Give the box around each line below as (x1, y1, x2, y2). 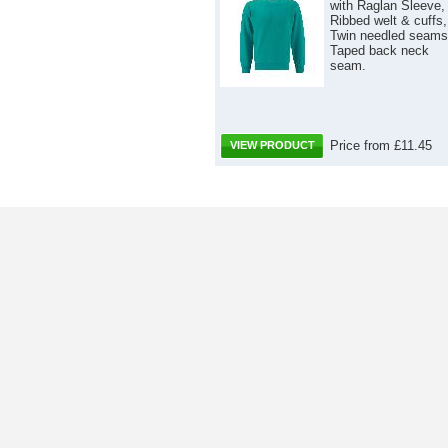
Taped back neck (330, 42, 429, 58)
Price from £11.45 (330, 137, 432, 153)
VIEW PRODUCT (229, 138, 315, 151)
